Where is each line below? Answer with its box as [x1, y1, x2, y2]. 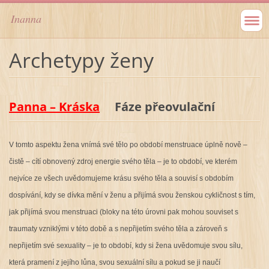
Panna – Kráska [8, 98, 100, 115]
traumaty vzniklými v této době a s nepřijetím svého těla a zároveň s [8, 224, 228, 233]
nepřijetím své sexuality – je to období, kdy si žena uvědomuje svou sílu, [8, 241, 243, 250]
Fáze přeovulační [99, 98, 215, 115]
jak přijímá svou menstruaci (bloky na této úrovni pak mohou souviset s [8, 207, 238, 216]
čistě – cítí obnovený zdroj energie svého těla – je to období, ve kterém [8, 157, 237, 166]
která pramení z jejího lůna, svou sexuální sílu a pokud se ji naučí [8, 258, 220, 267]
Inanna [11, 11, 41, 26]
